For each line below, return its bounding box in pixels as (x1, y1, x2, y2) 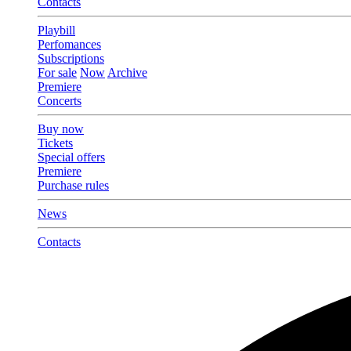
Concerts (38, 93, 81, 107)
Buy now (38, 121, 84, 136)
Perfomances (38, 37, 101, 51)
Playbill (38, 23, 75, 37)
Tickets (38, 136, 73, 150)
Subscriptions (38, 51, 104, 65)
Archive (107, 65, 147, 79)
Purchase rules (38, 178, 109, 192)
